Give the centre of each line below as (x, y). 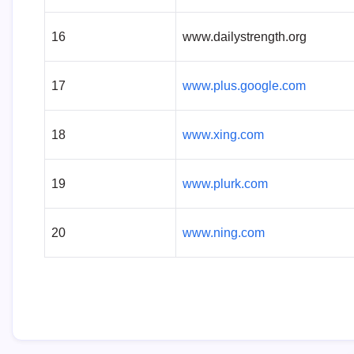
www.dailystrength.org (245, 37)
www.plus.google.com (244, 86)
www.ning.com (224, 233)
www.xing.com (223, 135)
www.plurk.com (225, 184)
